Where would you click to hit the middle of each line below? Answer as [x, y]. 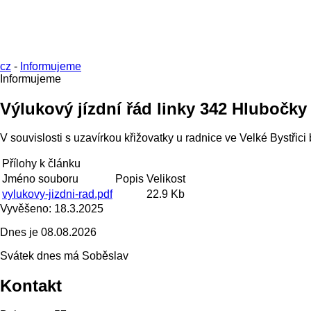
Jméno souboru [40, 178]
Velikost [166, 178]
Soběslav [104, 255]
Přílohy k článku [41, 163]
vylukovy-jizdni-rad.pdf [57, 194]
